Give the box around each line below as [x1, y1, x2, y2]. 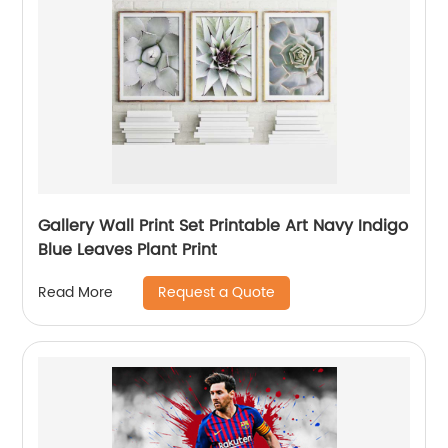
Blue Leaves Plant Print [38, 236, 218, 263]
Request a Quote [158, 280, 276, 304]
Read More [38, 281, 114, 305]
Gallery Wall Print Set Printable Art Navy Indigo [38, 212, 409, 239]
